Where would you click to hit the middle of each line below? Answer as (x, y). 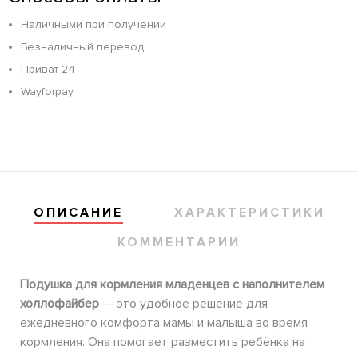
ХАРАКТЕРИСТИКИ (249, 213)
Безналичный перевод (82, 47)
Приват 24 (48, 70)
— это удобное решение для (183, 304)
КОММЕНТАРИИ (179, 243)
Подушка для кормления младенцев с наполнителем (172, 285)
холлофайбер (60, 304)
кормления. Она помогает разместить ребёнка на (163, 342)
